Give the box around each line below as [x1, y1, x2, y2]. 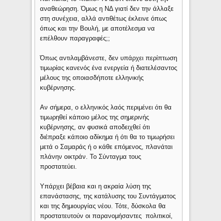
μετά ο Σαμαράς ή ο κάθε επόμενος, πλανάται [40, 143, 173, 150]
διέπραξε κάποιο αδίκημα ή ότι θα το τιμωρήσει [40, 133, 175, 141]
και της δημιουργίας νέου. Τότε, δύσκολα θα [40, 202, 166, 210]
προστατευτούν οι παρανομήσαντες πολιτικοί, [40, 212, 173, 220]
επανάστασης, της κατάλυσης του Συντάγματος [40, 192, 176, 200]
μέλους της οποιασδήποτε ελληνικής [40, 74, 144, 81]
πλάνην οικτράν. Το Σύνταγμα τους [40, 152, 142, 160]
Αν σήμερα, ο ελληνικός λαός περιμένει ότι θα [40, 103, 172, 111]
